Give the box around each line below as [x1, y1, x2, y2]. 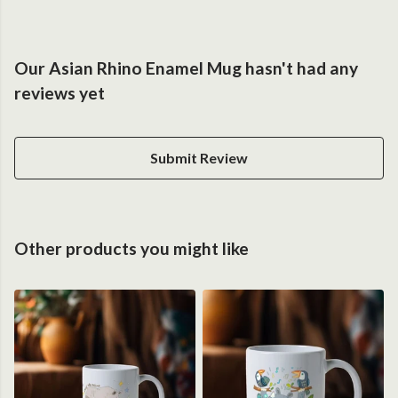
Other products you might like [14, 238, 249, 259]
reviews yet [14, 83, 105, 104]
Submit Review [150, 149, 248, 167]
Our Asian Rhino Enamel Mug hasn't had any [14, 58, 358, 79]
